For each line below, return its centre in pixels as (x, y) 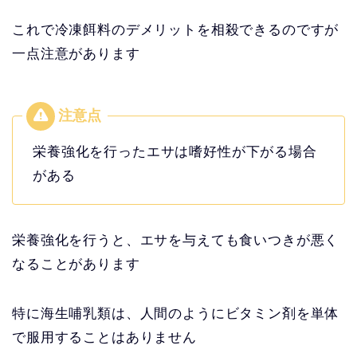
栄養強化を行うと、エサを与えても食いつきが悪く (176, 240)
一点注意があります (76, 53)
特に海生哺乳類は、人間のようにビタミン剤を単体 (176, 313)
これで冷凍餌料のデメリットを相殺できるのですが (176, 29)
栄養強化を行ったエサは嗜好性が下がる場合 (175, 151)
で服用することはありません (104, 337)
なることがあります (76, 264)
